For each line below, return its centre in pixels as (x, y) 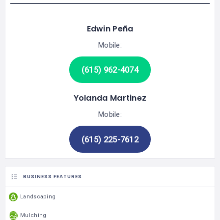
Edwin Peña (110, 28)
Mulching (33, 216)
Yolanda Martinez (110, 98)
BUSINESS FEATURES (53, 177)
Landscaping (38, 197)
